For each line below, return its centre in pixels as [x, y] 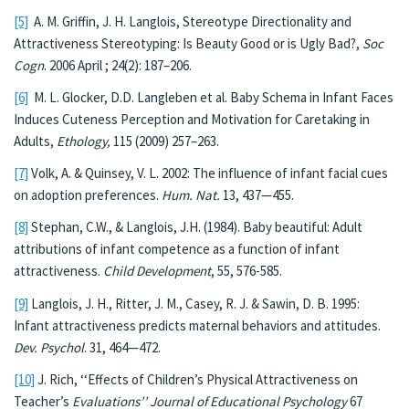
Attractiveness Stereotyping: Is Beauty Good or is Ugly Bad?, [188, 43]
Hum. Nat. [191, 195]
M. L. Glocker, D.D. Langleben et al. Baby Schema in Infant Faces [211, 97]
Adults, [35, 141]
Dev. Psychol [49, 347]
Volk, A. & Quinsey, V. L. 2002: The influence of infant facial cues [208, 173]
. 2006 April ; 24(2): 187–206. [118, 65]
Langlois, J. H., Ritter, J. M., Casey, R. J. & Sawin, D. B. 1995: [194, 303]
